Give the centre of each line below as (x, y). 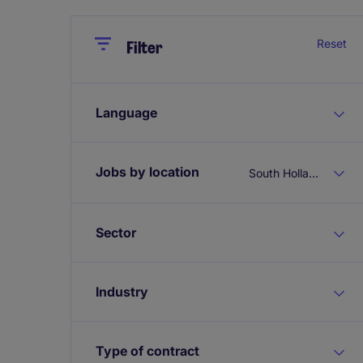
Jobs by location (147, 172)
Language (126, 113)
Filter (145, 48)
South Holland (314, 173)
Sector (116, 232)
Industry (122, 291)
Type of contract (147, 350)
